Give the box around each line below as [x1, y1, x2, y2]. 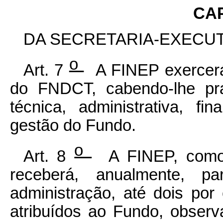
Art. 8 [23, 147, 75, 166]
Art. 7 [23, 61, 69, 79]
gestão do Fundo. [10, 116, 140, 134]
